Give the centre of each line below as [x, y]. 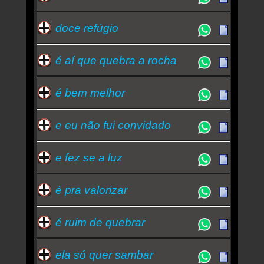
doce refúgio [87, 28]
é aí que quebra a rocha [116, 60]
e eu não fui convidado [113, 125]
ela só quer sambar [104, 255]
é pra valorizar [91, 190]
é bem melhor [90, 93]
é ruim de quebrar [100, 222]
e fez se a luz [89, 157]
